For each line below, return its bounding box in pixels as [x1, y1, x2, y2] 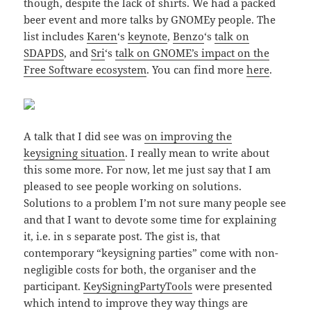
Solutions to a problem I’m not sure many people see [24, 196, 287, 210]
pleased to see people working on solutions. [24, 179, 242, 194]
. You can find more [146, 62, 247, 77]
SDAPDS [24, 46, 65, 60]
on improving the [144, 129, 233, 144]
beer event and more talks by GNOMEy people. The [24, 12, 276, 27]
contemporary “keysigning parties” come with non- [24, 246, 279, 260]
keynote [128, 29, 168, 44]
